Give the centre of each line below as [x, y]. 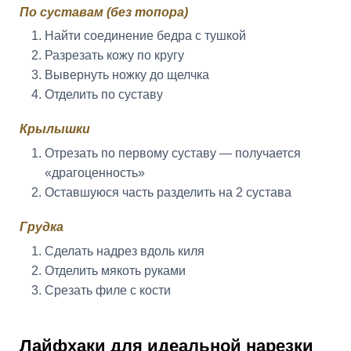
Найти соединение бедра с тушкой [145, 36]
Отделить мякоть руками [115, 270]
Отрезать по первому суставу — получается [173, 154]
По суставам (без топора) [104, 12]
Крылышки [55, 129]
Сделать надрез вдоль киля [125, 251]
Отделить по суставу [104, 95]
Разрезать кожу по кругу [114, 56]
